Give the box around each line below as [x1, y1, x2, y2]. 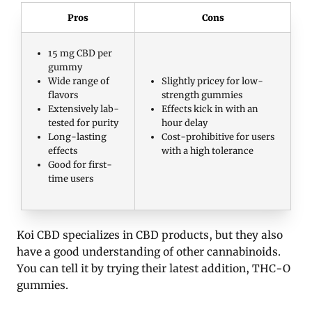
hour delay [162, 117, 208, 129]
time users [48, 173, 94, 185]
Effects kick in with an [162, 103, 259, 115]
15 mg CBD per [48, 47, 113, 59]
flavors [48, 89, 79, 101]
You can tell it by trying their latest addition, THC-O [17, 262, 290, 276]
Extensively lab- [48, 103, 120, 115]
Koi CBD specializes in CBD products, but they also [17, 228, 283, 242]
